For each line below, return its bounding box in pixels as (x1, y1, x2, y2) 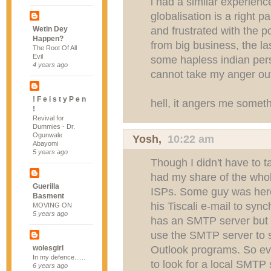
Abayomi (33, 140, 58, 147)
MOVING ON (33, 201, 72, 209)
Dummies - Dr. (33, 123, 75, 130)
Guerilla (33, 182, 59, 191)
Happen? (33, 34, 64, 43)
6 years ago (33, 262, 68, 269)
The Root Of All (33, 44, 77, 51)
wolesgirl (33, 244, 64, 252)
